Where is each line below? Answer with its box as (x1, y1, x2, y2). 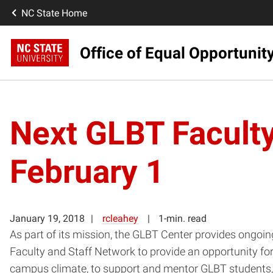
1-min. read (158, 212, 207, 224)
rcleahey (102, 212, 138, 224)
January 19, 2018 (10, 212, 85, 224)
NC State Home (21, 7, 87, 19)
